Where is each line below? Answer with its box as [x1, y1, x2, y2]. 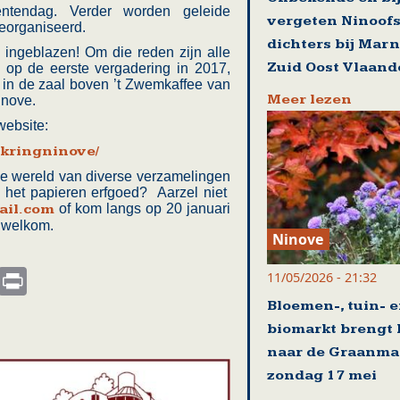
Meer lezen [266, 91, 352, 109]
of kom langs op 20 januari [54, 201, 230, 217]
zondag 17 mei [266, 366, 377, 384]
